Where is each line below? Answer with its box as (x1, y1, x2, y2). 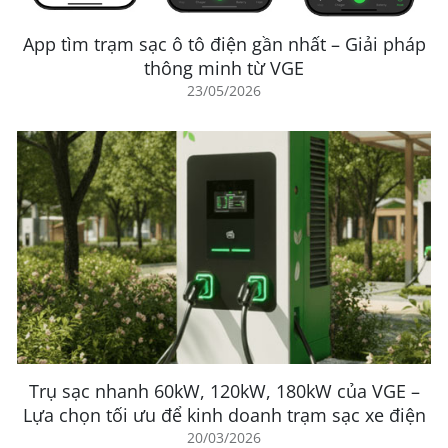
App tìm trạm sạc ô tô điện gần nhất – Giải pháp (22, 31, 426, 56)
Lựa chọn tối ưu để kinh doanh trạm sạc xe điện (22, 402, 426, 427)
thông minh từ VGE (144, 55, 304, 80)
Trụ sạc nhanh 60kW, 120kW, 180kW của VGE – (28, 378, 420, 403)
